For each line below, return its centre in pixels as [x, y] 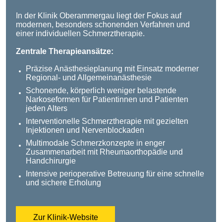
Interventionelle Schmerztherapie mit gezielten [107, 121]
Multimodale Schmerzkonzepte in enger [95, 143]
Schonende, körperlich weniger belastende [101, 91]
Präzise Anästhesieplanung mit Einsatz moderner [112, 69]
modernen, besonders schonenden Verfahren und [103, 24]
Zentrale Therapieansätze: [65, 51]
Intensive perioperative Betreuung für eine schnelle [115, 174]
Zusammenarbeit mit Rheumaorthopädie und [104, 152]
